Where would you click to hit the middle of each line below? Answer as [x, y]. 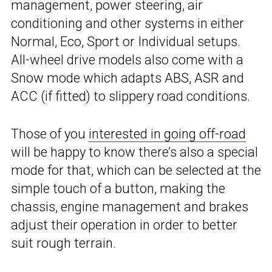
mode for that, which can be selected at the [136, 171]
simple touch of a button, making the [118, 189]
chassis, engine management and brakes [130, 207]
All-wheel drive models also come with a [127, 60]
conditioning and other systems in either [127, 24]
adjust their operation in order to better [124, 225]
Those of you [50, 134]
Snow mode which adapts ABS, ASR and [127, 78]
